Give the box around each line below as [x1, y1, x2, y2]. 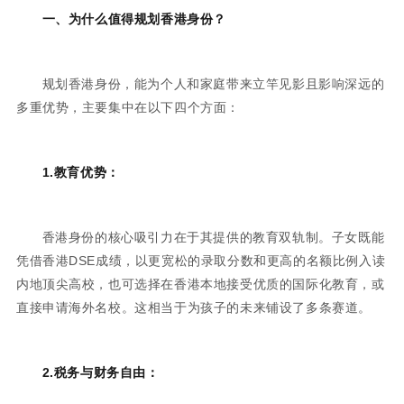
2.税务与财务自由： [41, 364, 160, 380]
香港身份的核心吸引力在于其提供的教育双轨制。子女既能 [41, 229, 385, 244]
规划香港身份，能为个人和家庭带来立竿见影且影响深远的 [41, 76, 385, 91]
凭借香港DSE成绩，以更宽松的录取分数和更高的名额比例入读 [15, 252, 386, 268]
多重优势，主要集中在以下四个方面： [15, 99, 241, 115]
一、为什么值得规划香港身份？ [41, 11, 226, 26]
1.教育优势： [41, 164, 120, 179]
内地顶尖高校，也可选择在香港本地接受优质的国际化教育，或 [15, 276, 385, 291]
